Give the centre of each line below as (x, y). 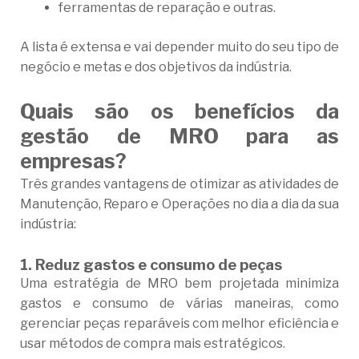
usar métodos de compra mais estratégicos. (152, 344)
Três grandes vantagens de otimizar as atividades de (179, 184)
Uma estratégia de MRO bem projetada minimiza (179, 284)
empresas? (73, 161)
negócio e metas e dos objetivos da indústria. (155, 67)
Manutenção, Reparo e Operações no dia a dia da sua (179, 204)
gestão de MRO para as (179, 137)
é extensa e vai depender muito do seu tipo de (198, 47)
